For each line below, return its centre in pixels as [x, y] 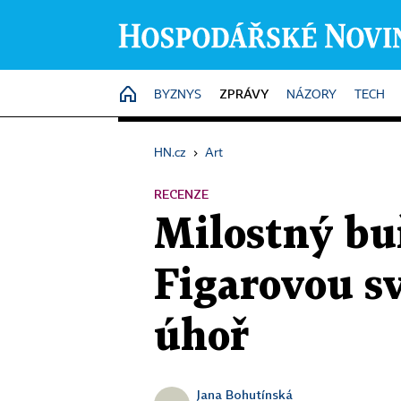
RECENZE [181, 194]
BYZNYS [178, 95]
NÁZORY [311, 95]
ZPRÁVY [244, 94]
